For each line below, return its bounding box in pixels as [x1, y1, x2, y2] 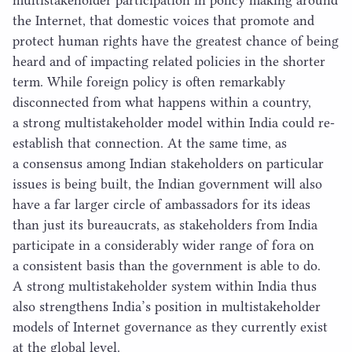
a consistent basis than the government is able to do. [13, 258, 321, 274]
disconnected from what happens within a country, [13, 94, 311, 111]
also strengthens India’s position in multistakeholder [13, 299, 321, 315]
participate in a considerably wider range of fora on [13, 237, 314, 254]
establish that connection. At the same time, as [13, 135, 287, 152]
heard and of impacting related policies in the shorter [13, 53, 325, 70]
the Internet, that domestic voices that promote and [13, 13, 314, 29]
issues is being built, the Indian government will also [13, 176, 322, 192]
